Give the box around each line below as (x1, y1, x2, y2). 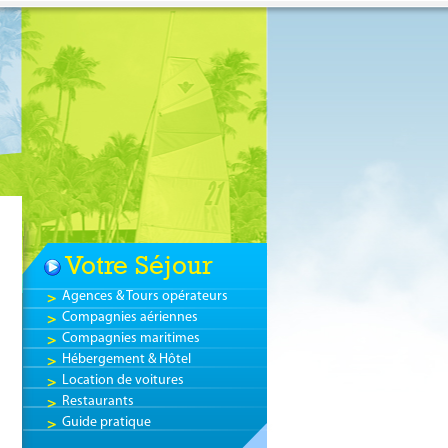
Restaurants (61, 394, 134, 409)
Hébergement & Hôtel (61, 352, 191, 367)
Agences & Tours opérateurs (61, 289, 228, 304)
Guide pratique (61, 415, 151, 430)
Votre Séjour (64, 250, 213, 280)
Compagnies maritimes (61, 331, 200, 346)
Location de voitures (61, 373, 184, 388)
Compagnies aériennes (61, 310, 198, 325)
